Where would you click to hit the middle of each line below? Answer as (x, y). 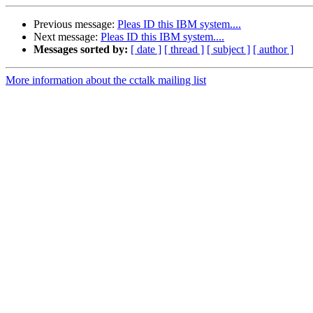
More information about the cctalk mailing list (106, 80)
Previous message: (75, 24)
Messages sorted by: (81, 50)
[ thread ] (184, 50)
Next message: (67, 37)
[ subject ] (228, 50)
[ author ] (273, 50)
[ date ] (146, 50)
